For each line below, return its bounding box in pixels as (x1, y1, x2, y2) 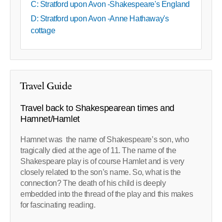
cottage (31, 26, 55, 35)
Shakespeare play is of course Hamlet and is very (20, 157, 184, 166)
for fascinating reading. (20, 201, 96, 210)
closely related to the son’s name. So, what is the (20, 168, 181, 177)
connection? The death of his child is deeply (20, 179, 166, 188)
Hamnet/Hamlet (20, 114, 80, 124)
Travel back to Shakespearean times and (20, 103, 174, 113)
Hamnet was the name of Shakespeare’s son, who (20, 135, 189, 144)
